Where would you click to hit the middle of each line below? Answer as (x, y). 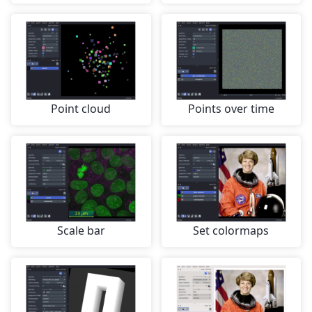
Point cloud (81, 109)
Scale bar (81, 231)
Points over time (231, 109)
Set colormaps (231, 231)
